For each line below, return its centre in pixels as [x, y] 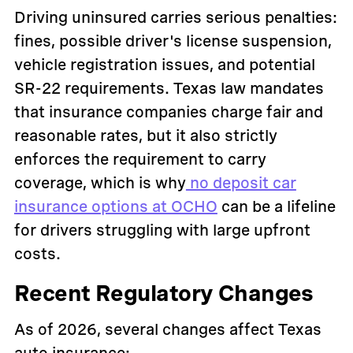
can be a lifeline [276, 207]
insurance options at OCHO [115, 207]
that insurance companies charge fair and [168, 112]
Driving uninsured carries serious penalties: [175, 18]
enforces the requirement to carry [140, 160]
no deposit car [241, 183]
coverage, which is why [100, 183]
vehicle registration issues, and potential [164, 65]
